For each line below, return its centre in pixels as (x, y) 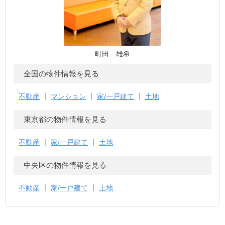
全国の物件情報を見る (61, 74)
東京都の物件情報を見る (65, 120)
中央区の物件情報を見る (65, 165)
